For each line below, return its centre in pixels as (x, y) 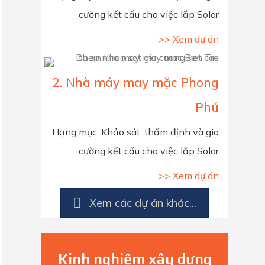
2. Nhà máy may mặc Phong (135, 82)
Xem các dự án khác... (143, 203)
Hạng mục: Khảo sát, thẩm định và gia (135, 132)
